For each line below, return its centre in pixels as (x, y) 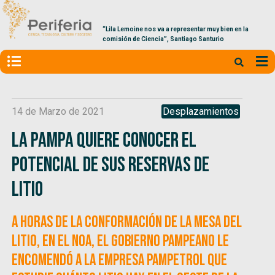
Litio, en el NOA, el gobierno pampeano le (121, 241)
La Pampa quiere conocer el (104, 140)
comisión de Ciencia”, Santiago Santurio (163, 39)
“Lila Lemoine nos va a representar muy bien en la (175, 29)
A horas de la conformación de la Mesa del (127, 222)
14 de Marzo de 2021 (58, 111)
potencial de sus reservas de (111, 165)
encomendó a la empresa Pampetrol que (120, 260)
